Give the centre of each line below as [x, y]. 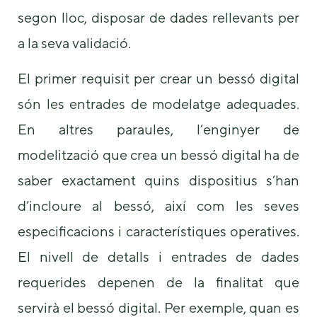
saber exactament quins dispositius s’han [158, 180]
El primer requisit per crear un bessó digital [158, 78]
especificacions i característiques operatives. [158, 231]
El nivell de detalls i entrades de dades [158, 256]
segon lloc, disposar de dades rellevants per [158, 17]
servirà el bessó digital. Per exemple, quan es [158, 307]
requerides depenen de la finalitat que [158, 282]
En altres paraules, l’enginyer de [158, 129]
